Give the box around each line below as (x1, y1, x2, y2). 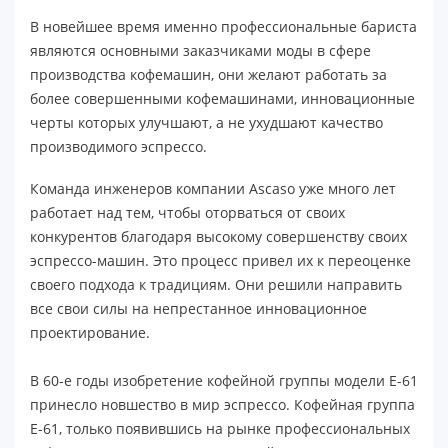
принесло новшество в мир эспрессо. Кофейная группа (30, 394, 415, 414)
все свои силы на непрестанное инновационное (30, 298, 367, 318)
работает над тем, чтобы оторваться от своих (30, 202, 345, 222)
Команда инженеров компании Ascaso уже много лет (30, 178, 396, 198)
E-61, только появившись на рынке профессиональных (30, 418, 410, 438)
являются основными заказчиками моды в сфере (30, 40, 371, 60)
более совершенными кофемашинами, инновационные (30, 88, 415, 108)
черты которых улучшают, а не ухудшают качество (30, 112, 383, 132)
